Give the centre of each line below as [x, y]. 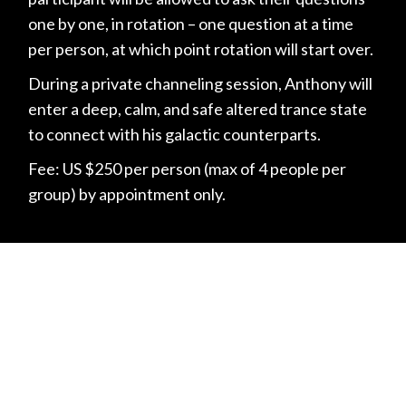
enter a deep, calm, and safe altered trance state [198, 108]
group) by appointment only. [127, 193]
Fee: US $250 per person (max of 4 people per [188, 168]
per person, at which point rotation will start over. [201, 48]
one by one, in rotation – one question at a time [191, 23]
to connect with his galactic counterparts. [175, 134]
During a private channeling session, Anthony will [201, 83]
